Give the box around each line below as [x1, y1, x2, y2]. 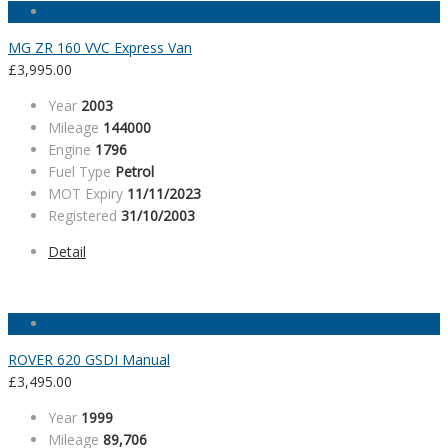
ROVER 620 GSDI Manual [8, 350, 170, 370]
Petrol [115, 162, 154, 182]
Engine [48, 140, 91, 160]
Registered [48, 206, 117, 226]
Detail [48, 242, 86, 262]
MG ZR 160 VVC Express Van [8, 38, 192, 58]
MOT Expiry [48, 184, 123, 204]
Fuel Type [48, 162, 111, 182]
